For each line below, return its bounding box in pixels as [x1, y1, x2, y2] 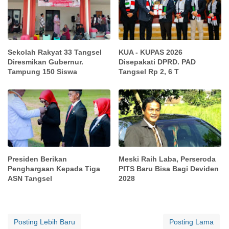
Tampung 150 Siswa [8, 67, 77, 76]
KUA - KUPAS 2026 [119, 48, 183, 56]
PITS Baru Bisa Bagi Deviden [119, 164, 219, 173]
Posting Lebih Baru [14, 217, 75, 226]
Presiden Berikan [8, 154, 67, 163]
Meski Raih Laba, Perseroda [119, 154, 216, 163]
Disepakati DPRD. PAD [119, 57, 196, 66]
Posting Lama [169, 217, 214, 226]
